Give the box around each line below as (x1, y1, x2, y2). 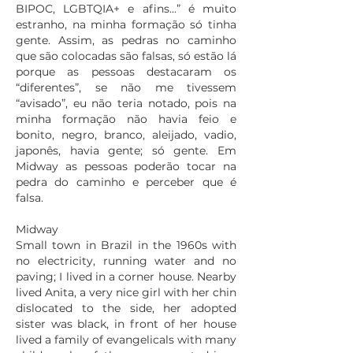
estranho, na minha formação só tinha (16, 17, 236, 32)
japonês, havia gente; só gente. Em (16, 143, 236, 158)
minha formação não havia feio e (16, 112, 236, 126)
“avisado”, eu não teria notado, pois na (16, 96, 236, 110)
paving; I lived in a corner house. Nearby (16, 269, 236, 284)
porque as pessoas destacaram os (16, 65, 236, 79)
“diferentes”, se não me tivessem (16, 80, 236, 95)
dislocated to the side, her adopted (16, 301, 236, 315)
